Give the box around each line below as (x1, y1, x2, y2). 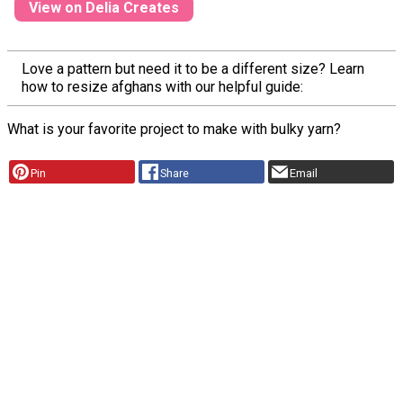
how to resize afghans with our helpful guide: (22, 77, 303, 95)
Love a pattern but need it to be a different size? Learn (22, 59, 364, 77)
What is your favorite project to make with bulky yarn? (7, 120, 341, 138)
